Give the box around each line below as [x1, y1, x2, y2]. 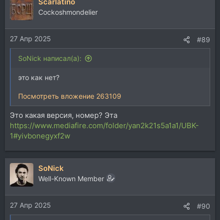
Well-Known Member [38, 174, 104, 183]
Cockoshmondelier [38, 7, 98, 16]
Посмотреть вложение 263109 [18, 92, 121, 100]
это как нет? [18, 73, 59, 82]
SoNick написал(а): [18, 54, 82, 62]
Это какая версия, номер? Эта [10, 110, 117, 120]
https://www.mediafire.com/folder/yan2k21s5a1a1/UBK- [10, 120, 199, 130]
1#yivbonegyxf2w [10, 131, 70, 140]
